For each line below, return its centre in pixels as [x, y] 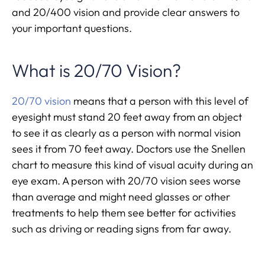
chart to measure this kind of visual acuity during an [132, 165]
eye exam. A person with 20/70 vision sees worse [126, 181]
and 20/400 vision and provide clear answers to [126, 12]
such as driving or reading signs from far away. [122, 229]
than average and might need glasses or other [121, 197]
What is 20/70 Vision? [96, 70]
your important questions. [72, 28]
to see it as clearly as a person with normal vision [126, 133]
